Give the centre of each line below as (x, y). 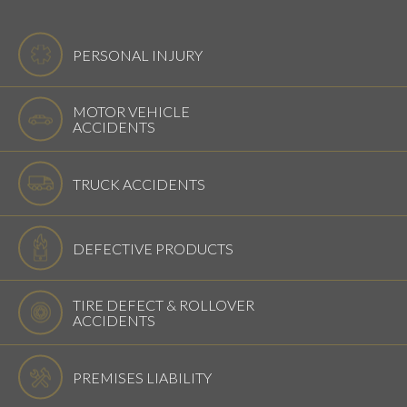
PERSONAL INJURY (138, 55)
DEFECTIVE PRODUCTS (153, 248)
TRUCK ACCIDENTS (139, 184)
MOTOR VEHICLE (131, 111)
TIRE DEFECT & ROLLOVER (164, 304)
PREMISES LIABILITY (142, 377)
